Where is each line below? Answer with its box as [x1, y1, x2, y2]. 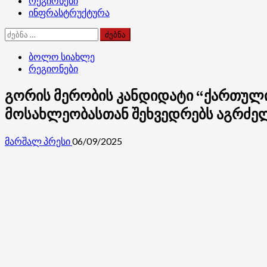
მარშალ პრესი [5, 135, 72, 147]
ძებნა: [4, 27, 30, 39]
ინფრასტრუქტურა [29, 7, 110, 18]
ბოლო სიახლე [29, 51, 95, 62]
